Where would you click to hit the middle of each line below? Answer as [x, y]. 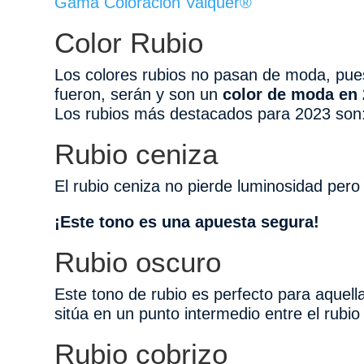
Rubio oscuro [138, 262]
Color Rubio [129, 42]
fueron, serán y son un [139, 94]
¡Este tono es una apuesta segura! [187, 221]
